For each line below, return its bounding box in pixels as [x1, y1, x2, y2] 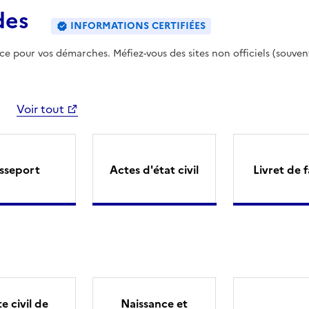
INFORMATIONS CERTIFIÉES [70, 18, 206, 33]
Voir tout [16, 100, 64, 117]
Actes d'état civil [110, 161, 199, 178]
